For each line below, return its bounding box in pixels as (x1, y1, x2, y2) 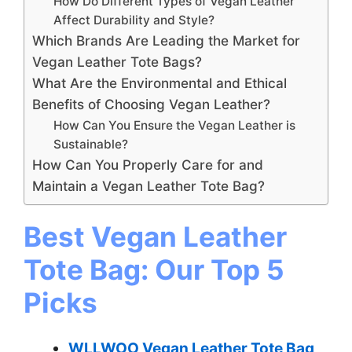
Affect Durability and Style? (53, 12, 215, 27)
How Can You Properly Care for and (32, 156, 263, 173)
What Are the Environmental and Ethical (32, 74, 287, 91)
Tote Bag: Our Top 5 (24, 252, 284, 286)
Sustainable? (53, 136, 129, 152)
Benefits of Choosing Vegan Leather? (32, 95, 270, 112)
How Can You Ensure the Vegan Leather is (53, 117, 296, 133)
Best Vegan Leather (24, 219, 287, 253)
